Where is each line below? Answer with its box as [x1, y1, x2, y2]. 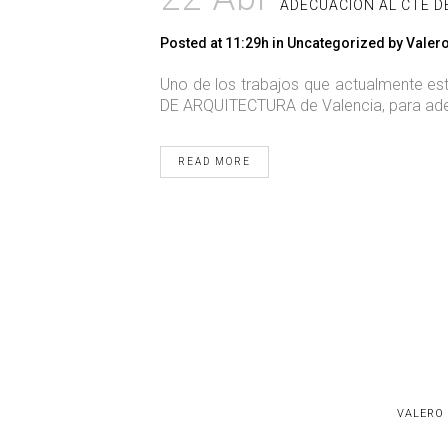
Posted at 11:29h [160, 35, 269, 51]
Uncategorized [287, 35, 385, 51]
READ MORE [178, 156, 251, 167]
